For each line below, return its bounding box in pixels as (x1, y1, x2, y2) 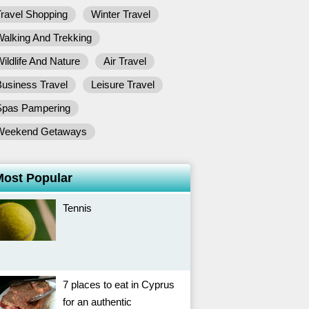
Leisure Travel (91, 79, 154, 90)
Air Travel (103, 55, 146, 67)
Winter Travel (91, 8, 150, 20)
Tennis (63, 202, 92, 214)
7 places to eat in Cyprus (63, 279, 175, 290)
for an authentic (63, 296, 132, 308)
